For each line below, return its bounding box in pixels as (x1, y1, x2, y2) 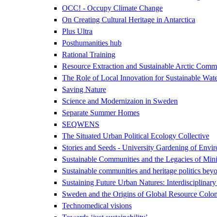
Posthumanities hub (62, 38, 122, 47)
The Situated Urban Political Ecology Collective (62, 131, 209, 140)
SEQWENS (62, 120, 99, 128)
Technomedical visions (62, 201, 132, 210)
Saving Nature (62, 85, 106, 93)
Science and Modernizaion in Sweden (62, 96, 178, 105)
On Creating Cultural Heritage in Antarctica (62, 15, 195, 24)
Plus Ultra (62, 27, 93, 35)
